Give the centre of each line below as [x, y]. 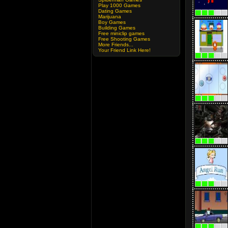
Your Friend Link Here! [124, 50]
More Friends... [116, 45]
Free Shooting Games [124, 39]
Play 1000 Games [119, 5]
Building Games [117, 28]
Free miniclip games [121, 33]
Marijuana [110, 17]
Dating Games [115, 11]
